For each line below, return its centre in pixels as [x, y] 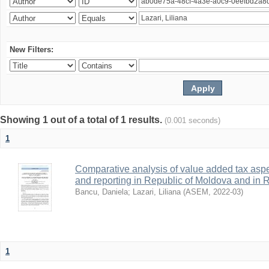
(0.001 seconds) [192, 120]
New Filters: [32, 50]
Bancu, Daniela [101, 192]
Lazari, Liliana [157, 192]
